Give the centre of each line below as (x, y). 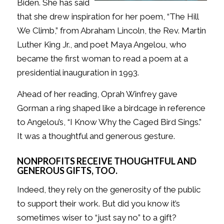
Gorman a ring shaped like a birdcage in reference (111, 108)
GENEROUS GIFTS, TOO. (67, 170)
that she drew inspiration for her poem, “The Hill (107, 17)
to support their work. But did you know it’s (98, 204)
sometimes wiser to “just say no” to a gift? (96, 218)
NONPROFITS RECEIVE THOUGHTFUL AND (106, 161)
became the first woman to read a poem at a (102, 59)
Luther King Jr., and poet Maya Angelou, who (101, 45)
